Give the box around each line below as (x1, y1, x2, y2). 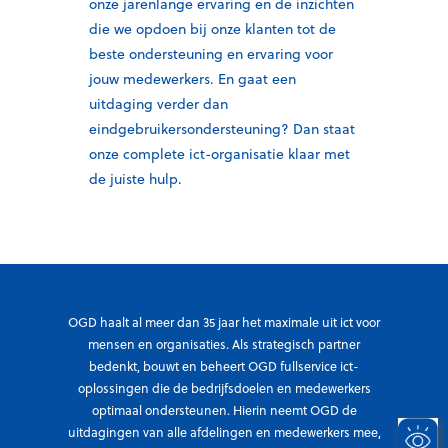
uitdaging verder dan (89, 93, 228, 114)
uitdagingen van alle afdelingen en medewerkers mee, (67, 423, 381, 441)
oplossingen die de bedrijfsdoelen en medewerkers (77, 379, 371, 397)
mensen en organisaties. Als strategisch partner (88, 335, 360, 353)
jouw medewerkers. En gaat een (89, 68, 296, 89)
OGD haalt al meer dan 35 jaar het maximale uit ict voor (68, 313, 380, 331)
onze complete (89, 143, 189, 164)
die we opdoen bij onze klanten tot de (89, 18, 336, 39)
